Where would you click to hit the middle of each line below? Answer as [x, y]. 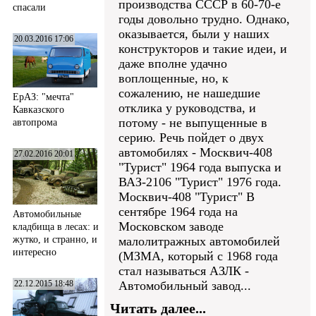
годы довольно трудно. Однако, [204, 19]
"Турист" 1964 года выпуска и [200, 167]
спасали [29, 7]
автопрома [35, 122]
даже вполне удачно [173, 63]
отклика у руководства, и [187, 108]
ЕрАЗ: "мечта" [43, 97]
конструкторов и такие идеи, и [203, 49]
